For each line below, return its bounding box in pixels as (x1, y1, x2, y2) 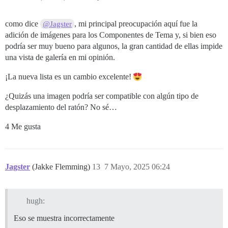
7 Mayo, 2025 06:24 (104, 162, 170, 172)
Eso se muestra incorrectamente (14, 213, 115, 222)
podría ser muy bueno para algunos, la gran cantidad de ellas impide (5, 42, 222, 51)
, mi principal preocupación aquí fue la (74, 19, 198, 28)
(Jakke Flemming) (32, 162, 92, 172)
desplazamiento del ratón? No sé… (5, 103, 117, 112)
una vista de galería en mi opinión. (5, 53, 115, 62)
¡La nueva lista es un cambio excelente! (5, 72, 133, 81)
